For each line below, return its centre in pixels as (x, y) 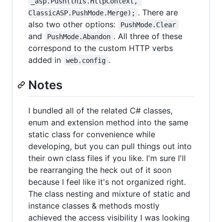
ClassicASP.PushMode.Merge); (82, 13)
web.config (86, 60)
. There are (159, 12)
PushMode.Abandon (79, 36)
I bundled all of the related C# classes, (100, 110)
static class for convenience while (92, 134)
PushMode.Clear (148, 25)
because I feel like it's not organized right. (107, 182)
